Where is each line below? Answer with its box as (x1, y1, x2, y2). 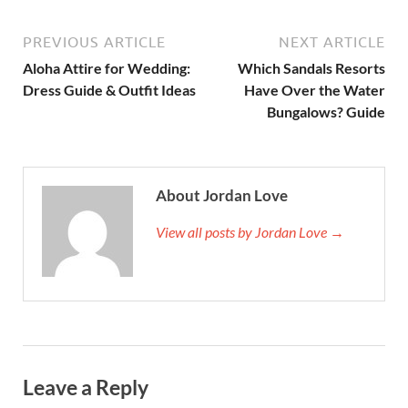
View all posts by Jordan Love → (156, 222, 344, 240)
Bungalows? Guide (267, 102, 385, 120)
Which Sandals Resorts (238, 58, 385, 76)
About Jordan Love (156, 185, 288, 205)
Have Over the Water (244, 80, 385, 98)
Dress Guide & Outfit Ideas (23, 80, 196, 98)
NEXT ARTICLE (279, 33, 385, 50)
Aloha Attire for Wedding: (23, 58, 190, 76)
